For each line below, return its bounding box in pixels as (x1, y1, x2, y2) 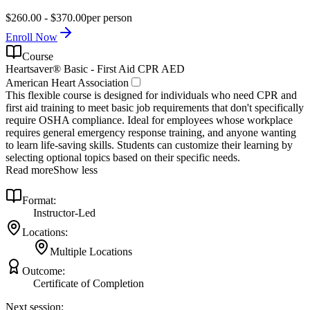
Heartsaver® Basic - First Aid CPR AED (6, 63, 185, 75)
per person (86, 12, 132, 24)
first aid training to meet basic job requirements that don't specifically (6, 102, 304, 114)
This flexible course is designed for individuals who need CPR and (6, 89, 297, 102)
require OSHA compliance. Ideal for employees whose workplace (6, 114, 293, 127)
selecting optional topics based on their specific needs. (6, 152, 240, 164)
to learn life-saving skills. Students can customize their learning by (6, 139, 293, 152)
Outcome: (22, 265, 65, 277)
